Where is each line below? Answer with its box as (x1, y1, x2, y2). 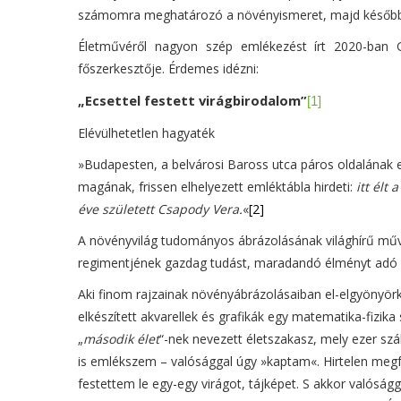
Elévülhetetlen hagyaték (78, 124, 215, 142)
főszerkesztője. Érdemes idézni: (78, 60, 259, 78)
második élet (83, 330, 159, 348)
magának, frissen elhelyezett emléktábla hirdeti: (78, 178, 356, 196)
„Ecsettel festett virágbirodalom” (78, 91, 307, 110)
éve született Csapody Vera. (78, 200, 243, 218)
